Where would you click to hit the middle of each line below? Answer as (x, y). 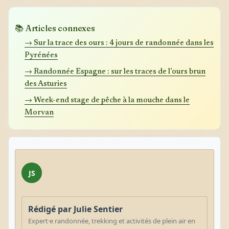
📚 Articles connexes (55, 28)
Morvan (39, 112)
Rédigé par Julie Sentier (75, 209)
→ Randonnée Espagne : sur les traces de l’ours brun (115, 72)
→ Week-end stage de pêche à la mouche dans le (107, 100)
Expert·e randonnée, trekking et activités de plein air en (112, 221)
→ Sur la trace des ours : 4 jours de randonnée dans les (119, 43)
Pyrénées (41, 55)
